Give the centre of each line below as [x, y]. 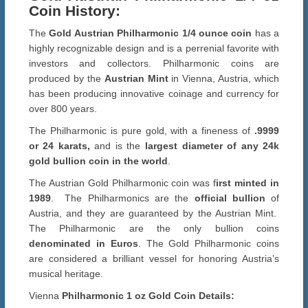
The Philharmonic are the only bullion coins [154, 229]
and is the [118, 146]
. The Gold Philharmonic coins [209, 244]
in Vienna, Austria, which [224, 79]
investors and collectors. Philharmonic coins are [154, 64]
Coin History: [74, 11]
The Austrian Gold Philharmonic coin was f [122, 183]
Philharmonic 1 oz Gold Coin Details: [148, 296]
